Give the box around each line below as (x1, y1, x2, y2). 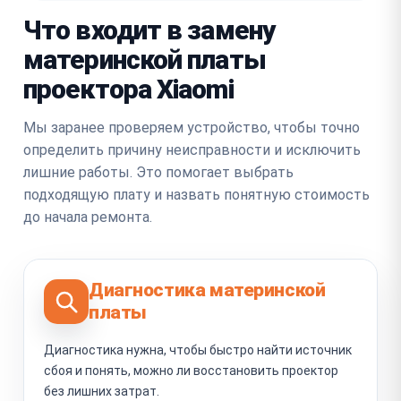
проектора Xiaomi (23, 73, 234, 105)
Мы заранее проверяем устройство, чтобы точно (23, 118, 360, 136)
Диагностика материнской (89, 278, 326, 301)
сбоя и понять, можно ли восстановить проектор (44, 363, 338, 378)
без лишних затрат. (44, 383, 159, 398)
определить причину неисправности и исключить (23, 141, 361, 158)
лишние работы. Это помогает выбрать (23, 163, 294, 181)
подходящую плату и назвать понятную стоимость (23, 185, 370, 203)
